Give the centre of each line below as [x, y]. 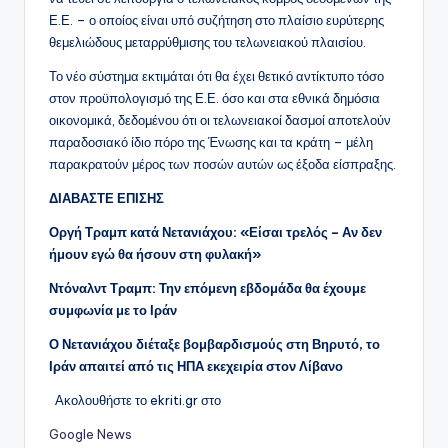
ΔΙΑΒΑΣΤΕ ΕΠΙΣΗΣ [106, 198]
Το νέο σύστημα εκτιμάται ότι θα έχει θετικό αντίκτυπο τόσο [216, 76]
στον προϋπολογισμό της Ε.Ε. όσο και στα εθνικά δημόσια [214, 98]
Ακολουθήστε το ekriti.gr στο [138, 400]
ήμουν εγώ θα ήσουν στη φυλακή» [155, 254]
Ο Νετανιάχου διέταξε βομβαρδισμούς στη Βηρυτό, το [214, 344]
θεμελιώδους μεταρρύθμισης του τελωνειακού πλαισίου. [207, 42]
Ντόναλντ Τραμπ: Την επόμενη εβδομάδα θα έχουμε [207, 288]
